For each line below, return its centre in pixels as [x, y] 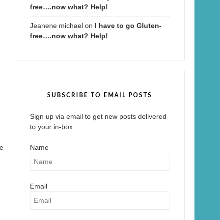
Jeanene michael [56, 26]
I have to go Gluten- [128, 26]
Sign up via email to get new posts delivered [98, 117]
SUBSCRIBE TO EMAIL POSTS [100, 96]
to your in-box [51, 127]
